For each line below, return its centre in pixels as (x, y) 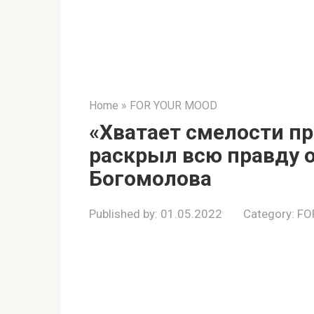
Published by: (123, 213)
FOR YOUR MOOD (173, 105)
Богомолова (150, 178)
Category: (269, 213)
